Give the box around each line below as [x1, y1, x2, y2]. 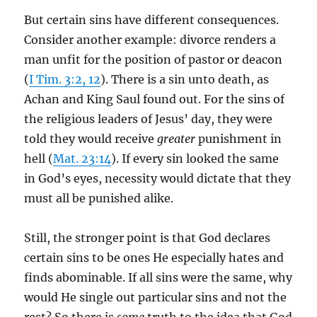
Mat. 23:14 [53, 151, 112, 166]
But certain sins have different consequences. [24, 13, 279, 27]
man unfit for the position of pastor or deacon [24, 52, 283, 67]
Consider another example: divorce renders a [24, 33, 277, 47]
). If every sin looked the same [111, 151, 279, 166]
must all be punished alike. [24, 191, 174, 205]
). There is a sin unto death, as [100, 72, 270, 86]
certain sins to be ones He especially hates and [24, 250, 284, 265]
